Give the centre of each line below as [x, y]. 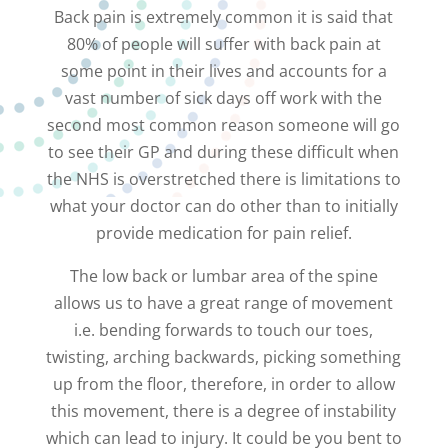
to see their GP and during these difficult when [224, 152]
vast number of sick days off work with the [224, 98]
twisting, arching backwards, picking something [224, 357]
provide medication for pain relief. [223, 233]
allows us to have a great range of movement [224, 303]
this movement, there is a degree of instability [224, 411]
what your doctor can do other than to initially [223, 206]
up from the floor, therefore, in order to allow [223, 384]
